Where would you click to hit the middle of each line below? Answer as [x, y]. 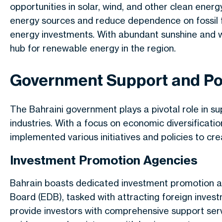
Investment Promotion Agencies [104, 160]
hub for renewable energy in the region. [93, 48]
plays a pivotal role [159, 109]
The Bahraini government [65, 109]
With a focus [81, 123]
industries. [32, 123]
